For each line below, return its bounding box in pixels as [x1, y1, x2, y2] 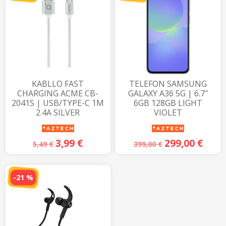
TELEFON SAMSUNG [129, 78, 207, 90]
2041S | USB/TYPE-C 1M [12, 97, 104, 109]
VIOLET [154, 107, 183, 119]
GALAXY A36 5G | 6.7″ [128, 88, 208, 99]
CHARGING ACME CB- [17, 88, 99, 99]
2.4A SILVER [36, 107, 80, 119]
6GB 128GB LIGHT [134, 97, 203, 109]
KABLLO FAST [32, 78, 84, 90]
